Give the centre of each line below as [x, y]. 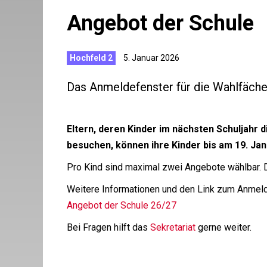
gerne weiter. [223, 227]
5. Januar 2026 [150, 58]
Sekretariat [173, 227]
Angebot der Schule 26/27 [122, 205]
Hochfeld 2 [91, 58]
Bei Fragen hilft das [108, 227]
